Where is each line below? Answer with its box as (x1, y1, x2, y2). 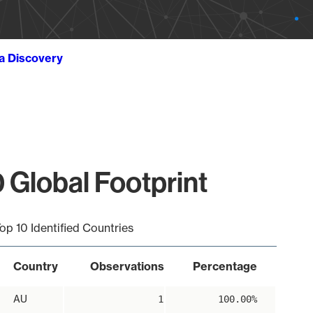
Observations (89, 259, 164, 273)
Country (13, 259, 58, 273)
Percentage (192, 259, 257, 273)
